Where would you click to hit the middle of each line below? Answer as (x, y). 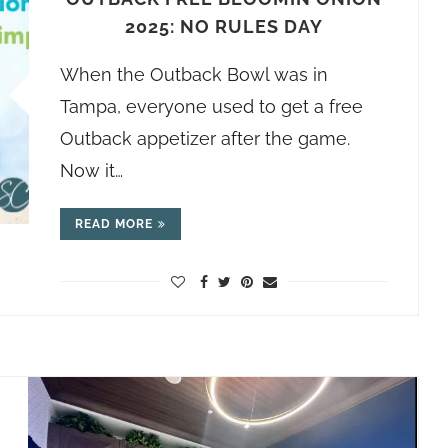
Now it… (91, 170)
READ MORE (113, 224)
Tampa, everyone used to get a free (211, 106)
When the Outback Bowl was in (193, 74)
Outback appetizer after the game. (204, 138)
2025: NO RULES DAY (223, 26)
